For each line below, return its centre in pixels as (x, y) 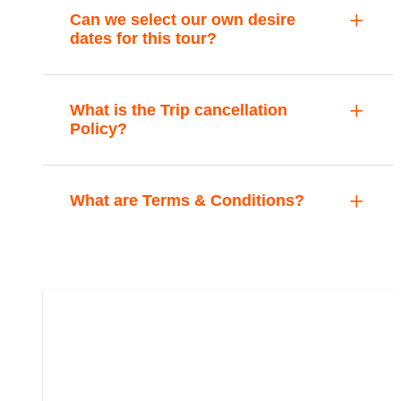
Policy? (98, 129)
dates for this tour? (143, 38)
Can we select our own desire (183, 20)
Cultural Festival (218, 313)
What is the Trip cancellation (179, 110)
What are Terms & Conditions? (187, 200)
